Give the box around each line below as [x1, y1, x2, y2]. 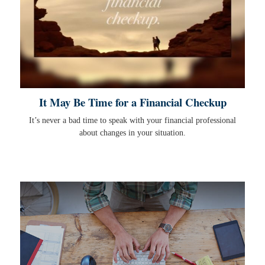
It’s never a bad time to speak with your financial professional [29, 116, 236, 125]
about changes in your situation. [79, 128, 186, 138]
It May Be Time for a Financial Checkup [38, 94, 227, 111]
